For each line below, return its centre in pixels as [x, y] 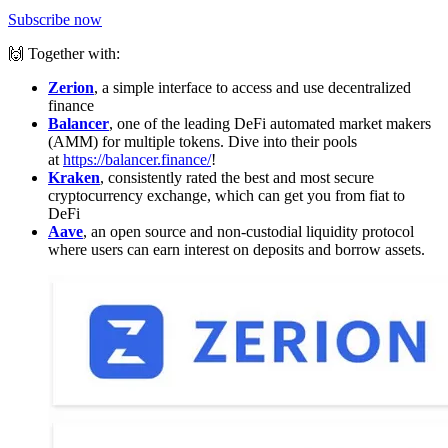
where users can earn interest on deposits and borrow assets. [236, 250]
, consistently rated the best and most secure [237, 178]
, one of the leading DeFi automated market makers [270, 124]
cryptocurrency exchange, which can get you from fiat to [226, 196]
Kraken [74, 178]
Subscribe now [55, 20]
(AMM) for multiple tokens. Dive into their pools [202, 142]
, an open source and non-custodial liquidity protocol [248, 232]
